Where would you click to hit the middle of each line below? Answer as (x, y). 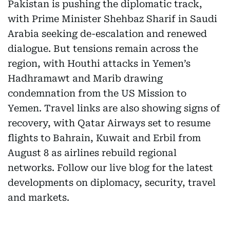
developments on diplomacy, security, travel (112, 183)
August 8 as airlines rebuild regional (92, 153)
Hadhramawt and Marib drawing (85, 78)
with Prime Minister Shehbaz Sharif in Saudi (112, 19)
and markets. (39, 197)
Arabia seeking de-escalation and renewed (107, 34)
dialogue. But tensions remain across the (103, 49)
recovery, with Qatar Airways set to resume (109, 123)
